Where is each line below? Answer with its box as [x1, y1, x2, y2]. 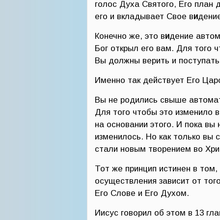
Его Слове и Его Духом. [95, 189, 189, 198]
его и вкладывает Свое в [95, 12, 193, 21]
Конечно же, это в [95, 31, 165, 41]
